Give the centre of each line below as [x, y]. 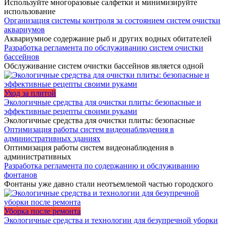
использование [30, 12]
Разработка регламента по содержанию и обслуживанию [102, 166]
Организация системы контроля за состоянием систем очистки [112, 21]
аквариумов [24, 30]
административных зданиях [52, 139]
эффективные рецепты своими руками [71, 111]
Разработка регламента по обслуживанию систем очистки [104, 48]
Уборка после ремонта [42, 211]
